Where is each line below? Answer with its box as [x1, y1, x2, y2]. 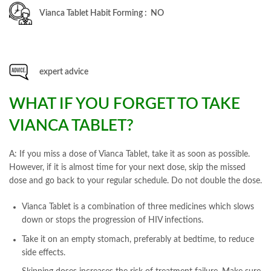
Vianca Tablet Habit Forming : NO [39, 8, 164, 18]
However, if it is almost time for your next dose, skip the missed [9, 163, 246, 172]
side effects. [22, 248, 65, 257]
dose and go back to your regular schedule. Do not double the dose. [9, 177, 262, 186]
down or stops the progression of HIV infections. [22, 216, 203, 225]
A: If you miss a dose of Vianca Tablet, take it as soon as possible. [9, 150, 250, 159]
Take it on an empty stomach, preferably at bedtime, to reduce [22, 235, 254, 244]
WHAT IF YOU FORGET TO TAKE [9, 96, 240, 113]
